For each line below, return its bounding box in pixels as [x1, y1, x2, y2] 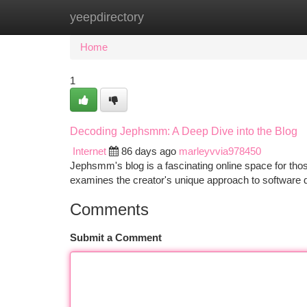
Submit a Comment [70, 232, 162, 243]
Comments [70, 200, 149, 219]
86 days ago [121, 145, 176, 157]
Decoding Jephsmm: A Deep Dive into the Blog [70, 125, 297, 137]
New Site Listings [138, 11, 216, 23]
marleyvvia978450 [179, 145, 261, 157]
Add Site [236, 11, 274, 23]
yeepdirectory [70, 10, 144, 24]
